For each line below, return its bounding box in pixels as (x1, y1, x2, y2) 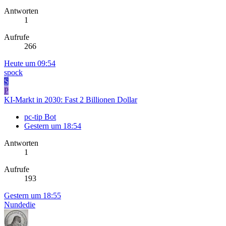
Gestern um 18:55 (4, 191, 61, 200)
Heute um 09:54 (4, 59, 55, 68)
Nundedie (4, 200, 35, 209)
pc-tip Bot (24, 112, 56, 122)
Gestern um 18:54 (24, 122, 81, 131)
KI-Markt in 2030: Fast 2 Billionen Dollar (4, 95, 137, 104)
